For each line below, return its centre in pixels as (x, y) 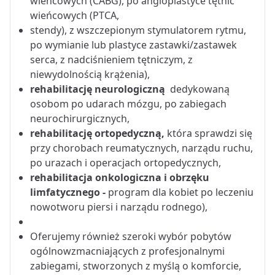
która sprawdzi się (210, 133)
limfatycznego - (69, 192)
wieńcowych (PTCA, (75, 15)
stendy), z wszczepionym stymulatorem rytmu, (138, 30)
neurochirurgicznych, (80, 118)
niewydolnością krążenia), (90, 74)
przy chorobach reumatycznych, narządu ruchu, (141, 148)
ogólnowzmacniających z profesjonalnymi (127, 251)
